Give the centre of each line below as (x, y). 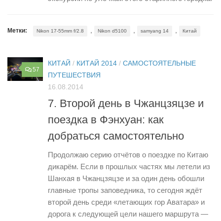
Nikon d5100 (112, 31)
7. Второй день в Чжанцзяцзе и (126, 103)
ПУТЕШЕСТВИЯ (74, 75)
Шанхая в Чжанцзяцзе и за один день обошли (126, 178)
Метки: (17, 31)
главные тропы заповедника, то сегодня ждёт (125, 190)
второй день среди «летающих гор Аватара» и (126, 202)
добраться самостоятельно (116, 136)
